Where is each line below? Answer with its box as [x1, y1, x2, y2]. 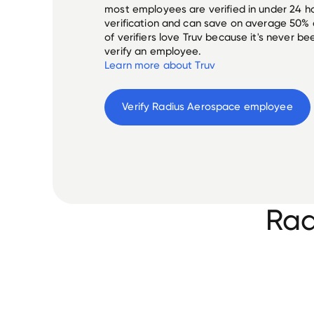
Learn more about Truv [104, 59, 215, 72]
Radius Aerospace [152, 100, 241, 114]
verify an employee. [104, 45, 201, 58]
